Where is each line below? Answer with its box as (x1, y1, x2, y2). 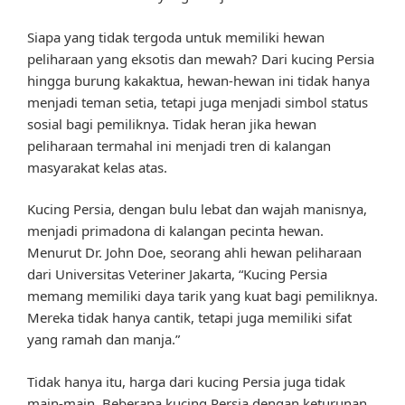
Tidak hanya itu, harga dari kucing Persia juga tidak (27, 372, 345, 391)
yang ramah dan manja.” (27, 330, 180, 349)
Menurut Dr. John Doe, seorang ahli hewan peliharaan (27, 243, 362, 262)
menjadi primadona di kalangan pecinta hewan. (27, 221, 324, 240)
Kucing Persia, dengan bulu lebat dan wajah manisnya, (27, 200, 367, 219)
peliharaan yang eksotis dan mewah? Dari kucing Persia (27, 49, 374, 68)
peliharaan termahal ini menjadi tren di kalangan (27, 136, 331, 155)
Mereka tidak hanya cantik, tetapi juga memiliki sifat (27, 308, 352, 327)
